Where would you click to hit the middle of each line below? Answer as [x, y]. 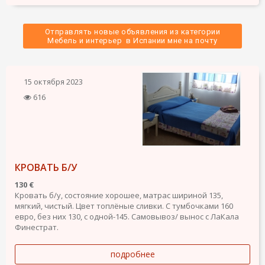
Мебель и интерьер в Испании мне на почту [132, 40]
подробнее [132, 254]
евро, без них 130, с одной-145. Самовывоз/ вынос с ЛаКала [127, 216]
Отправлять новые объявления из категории [132, 31]
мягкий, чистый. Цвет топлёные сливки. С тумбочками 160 [124, 206]
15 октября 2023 [53, 81]
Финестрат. [37, 227]
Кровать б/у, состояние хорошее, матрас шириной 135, [119, 195]
